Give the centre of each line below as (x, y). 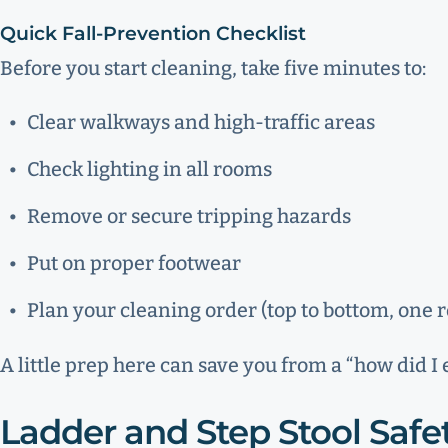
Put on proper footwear (133, 264)
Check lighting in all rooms (149, 170)
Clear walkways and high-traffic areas (200, 123)
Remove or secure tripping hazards (188, 217)
